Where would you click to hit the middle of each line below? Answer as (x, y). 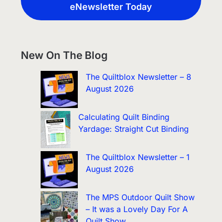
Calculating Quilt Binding (124, 117)
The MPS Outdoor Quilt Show (140, 197)
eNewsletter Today (111, 6)
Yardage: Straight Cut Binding (134, 129)
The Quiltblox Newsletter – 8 (139, 77)
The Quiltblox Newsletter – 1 (138, 157)
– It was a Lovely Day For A (137, 209)
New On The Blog (64, 55)
